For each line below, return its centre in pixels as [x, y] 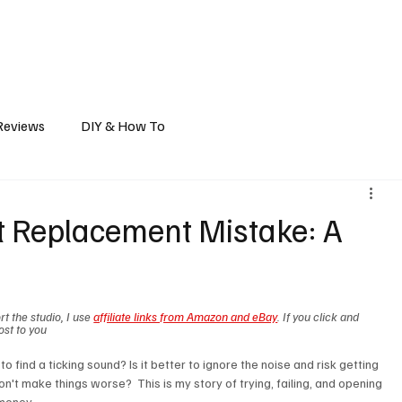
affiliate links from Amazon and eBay [186, 317]
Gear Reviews [254, 27]
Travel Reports [157, 27]
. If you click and [320, 317]
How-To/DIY [343, 27]
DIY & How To [123, 126]
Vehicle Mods [61, 27]
